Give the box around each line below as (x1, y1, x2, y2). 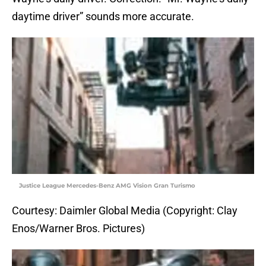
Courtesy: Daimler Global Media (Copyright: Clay (12, 204, 237, 217)
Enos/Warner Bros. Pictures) (12, 222, 145, 235)
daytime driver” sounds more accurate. (12, 10, 194, 23)
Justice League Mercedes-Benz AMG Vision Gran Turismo (19, 182, 195, 190)
